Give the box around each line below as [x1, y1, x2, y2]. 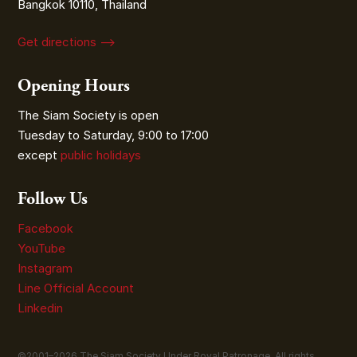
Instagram [18, 261, 76, 276]
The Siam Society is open [18, 108, 159, 123]
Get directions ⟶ [18, 34, 116, 49]
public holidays [61, 147, 142, 163]
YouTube [18, 241, 66, 256]
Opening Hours [18, 75, 131, 97]
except [18, 147, 61, 163]
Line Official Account [18, 280, 135, 296]
